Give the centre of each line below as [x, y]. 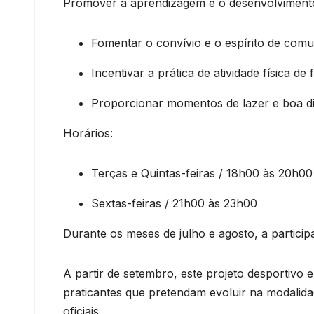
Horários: [88, 133]
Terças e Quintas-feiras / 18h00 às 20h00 [202, 173]
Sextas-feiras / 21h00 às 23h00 [174, 203]
